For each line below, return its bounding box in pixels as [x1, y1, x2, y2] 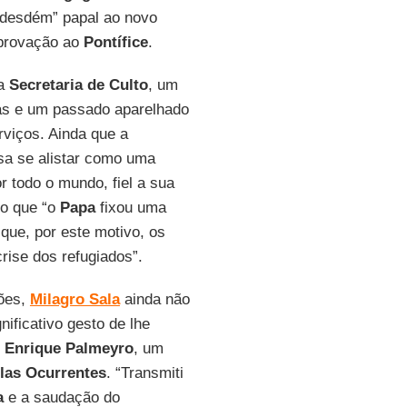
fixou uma [94, 199, 166, 216]
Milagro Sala [29, 291, 120, 308]
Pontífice [83, 34, 148, 51]
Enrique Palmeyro [4, 340, 134, 357]
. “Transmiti [105, 364, 184, 382]
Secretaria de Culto [8, 76, 148, 94]
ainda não [119, 291, 190, 308]
